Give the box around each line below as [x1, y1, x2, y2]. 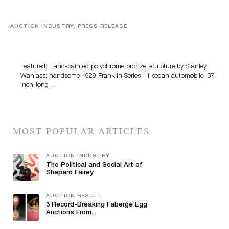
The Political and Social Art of [46, 162, 143, 169]
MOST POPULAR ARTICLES [13, 126, 150, 136]
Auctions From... [46, 209, 96, 216]
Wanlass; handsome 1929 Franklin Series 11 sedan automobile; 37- [20, 73, 217, 80]
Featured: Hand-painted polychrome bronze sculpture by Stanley [20, 63, 207, 71]
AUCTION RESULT [46, 193, 102, 199]
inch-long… [20, 82, 55, 89]
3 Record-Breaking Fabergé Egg [46, 201, 147, 209]
